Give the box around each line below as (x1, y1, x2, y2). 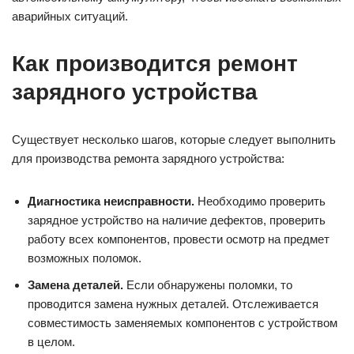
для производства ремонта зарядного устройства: (12, 151, 284, 165)
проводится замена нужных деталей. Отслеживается (28, 296, 318, 311)
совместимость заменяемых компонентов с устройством (28, 315, 337, 330)
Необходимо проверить (194, 194, 326, 208)
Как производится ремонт (12, 51, 298, 76)
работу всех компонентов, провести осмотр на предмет (28, 232, 330, 246)
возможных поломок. (28, 250, 141, 265)
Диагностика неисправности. (28, 194, 194, 208)
